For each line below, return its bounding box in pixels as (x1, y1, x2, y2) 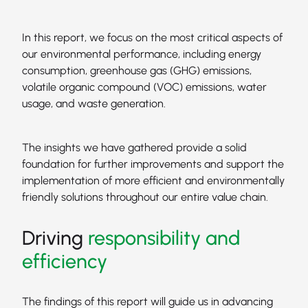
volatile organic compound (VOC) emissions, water (22, 80, 267, 93)
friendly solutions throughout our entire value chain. (22, 190, 268, 203)
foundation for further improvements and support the (22, 157, 284, 170)
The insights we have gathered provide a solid (22, 141, 247, 154)
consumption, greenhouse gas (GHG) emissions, (22, 64, 252, 77)
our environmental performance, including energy (22, 47, 261, 60)
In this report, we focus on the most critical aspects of (22, 31, 283, 44)
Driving (22, 226, 88, 250)
